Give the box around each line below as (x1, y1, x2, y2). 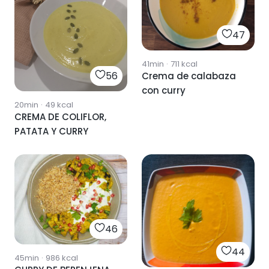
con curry (142, 83, 186, 97)
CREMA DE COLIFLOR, (14, 110, 106, 123)
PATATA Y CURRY (14, 125, 88, 138)
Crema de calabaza (142, 69, 236, 82)
